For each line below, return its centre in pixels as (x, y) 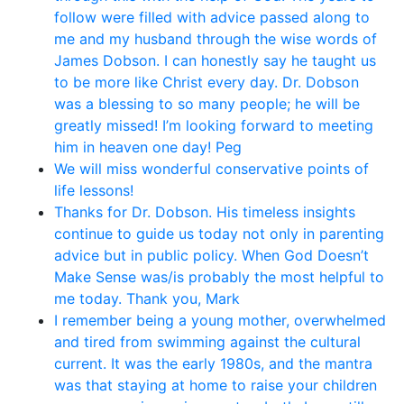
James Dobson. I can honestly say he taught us (215, 60)
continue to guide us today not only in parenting (219, 233)
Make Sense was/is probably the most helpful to (219, 276)
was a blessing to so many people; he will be (207, 103)
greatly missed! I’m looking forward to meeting (214, 125)
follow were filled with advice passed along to (212, 17)
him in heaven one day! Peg (148, 147)
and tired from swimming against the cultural (207, 341)
